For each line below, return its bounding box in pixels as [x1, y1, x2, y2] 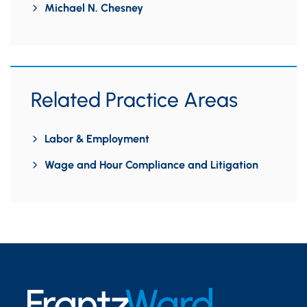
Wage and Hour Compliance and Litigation [45, 158, 258, 171]
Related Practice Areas [31, 87, 238, 112]
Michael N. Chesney [45, 1, 143, 14]
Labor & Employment [45, 132, 149, 145]
